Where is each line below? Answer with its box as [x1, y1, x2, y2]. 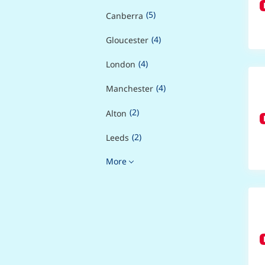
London [105, 59, 135, 70]
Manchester [105, 83, 153, 95]
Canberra [105, 9, 143, 21]
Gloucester [105, 34, 148, 46]
